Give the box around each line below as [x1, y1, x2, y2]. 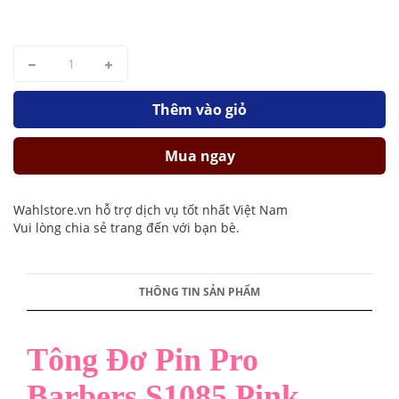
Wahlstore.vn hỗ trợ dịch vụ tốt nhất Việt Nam [13, 201, 288, 218]
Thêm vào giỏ [152, 100, 247, 119]
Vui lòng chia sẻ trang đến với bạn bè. [13, 219, 240, 236]
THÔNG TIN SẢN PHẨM [139, 284, 260, 299]
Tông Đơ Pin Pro [27, 342, 258, 378]
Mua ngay [164, 146, 235, 166]
